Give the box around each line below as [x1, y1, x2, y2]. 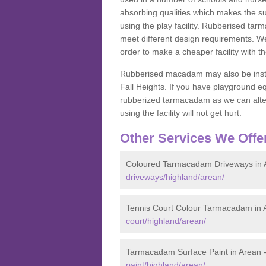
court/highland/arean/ [126, 216, 206, 226]
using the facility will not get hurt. [120, 108, 244, 118]
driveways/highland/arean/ [126, 172, 224, 182]
